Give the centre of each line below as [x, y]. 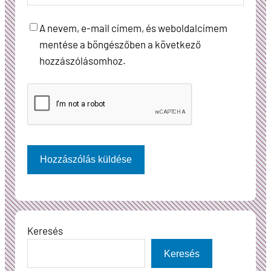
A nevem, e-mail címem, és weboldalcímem [133, 28]
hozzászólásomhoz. [83, 60]
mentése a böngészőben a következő [120, 44]
